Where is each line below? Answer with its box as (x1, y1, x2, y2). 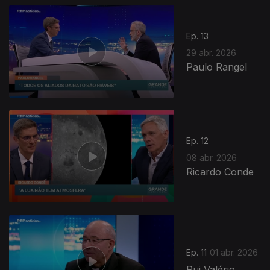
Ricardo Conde (186, 165, 254, 178)
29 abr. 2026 (186, 47, 237, 58)
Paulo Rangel (186, 60, 248, 73)
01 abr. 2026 (210, 247, 259, 258)
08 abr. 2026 (186, 152, 237, 163)
